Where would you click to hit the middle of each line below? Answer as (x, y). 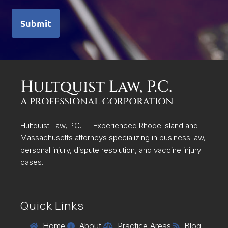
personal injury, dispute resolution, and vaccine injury (111, 150)
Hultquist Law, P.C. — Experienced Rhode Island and (109, 126)
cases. (32, 162)
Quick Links (52, 206)
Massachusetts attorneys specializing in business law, (113, 138)
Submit (36, 23)
